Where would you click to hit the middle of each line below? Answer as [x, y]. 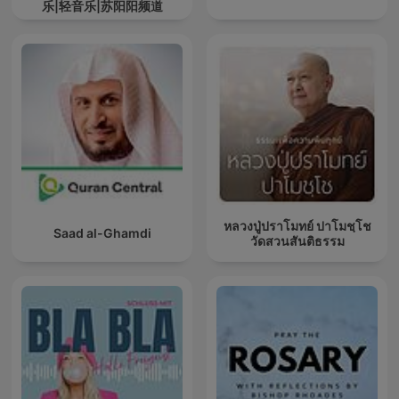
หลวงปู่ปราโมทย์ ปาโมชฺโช [297, 225]
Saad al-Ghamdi [102, 233]
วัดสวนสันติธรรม [297, 240]
